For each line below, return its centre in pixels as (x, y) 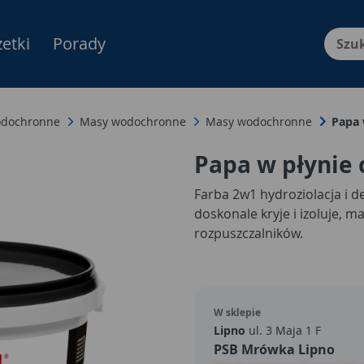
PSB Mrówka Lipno (274, 349)
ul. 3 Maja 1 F (283, 330)
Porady (79, 43)
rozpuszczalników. (249, 233)
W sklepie (237, 312)
